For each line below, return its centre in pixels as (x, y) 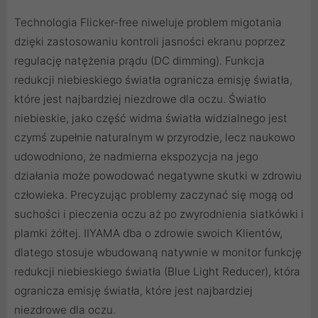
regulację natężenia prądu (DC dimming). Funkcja (139, 60)
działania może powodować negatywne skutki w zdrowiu (158, 175)
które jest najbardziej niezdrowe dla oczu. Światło (140, 99)
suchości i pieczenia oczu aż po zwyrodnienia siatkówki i (159, 214)
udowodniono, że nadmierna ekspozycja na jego (136, 156)
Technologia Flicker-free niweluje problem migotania (148, 22)
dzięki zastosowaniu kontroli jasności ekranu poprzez (150, 41)
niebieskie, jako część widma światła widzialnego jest (151, 118)
